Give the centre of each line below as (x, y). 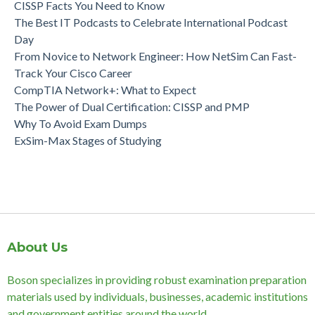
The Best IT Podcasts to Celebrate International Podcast (151, 22)
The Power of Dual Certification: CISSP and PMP (132, 106)
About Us (37, 247)
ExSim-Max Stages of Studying (88, 140)
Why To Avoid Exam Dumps (81, 123)
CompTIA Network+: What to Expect (105, 89)
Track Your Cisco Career (73, 72)
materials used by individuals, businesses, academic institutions (157, 296)
